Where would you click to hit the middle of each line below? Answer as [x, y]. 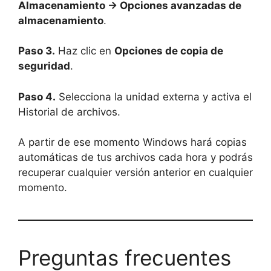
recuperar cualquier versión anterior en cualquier [135, 173]
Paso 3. [37, 51]
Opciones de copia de [169, 51]
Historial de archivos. [69, 112]
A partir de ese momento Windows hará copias [132, 142]
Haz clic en [85, 51]
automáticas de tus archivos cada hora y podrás [135, 158]
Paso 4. [37, 96]
